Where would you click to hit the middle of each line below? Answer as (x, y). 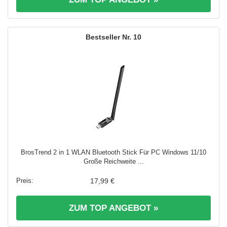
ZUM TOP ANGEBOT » (113, 208)
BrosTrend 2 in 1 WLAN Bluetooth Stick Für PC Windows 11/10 (113, 153)
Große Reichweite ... (113, 162)
